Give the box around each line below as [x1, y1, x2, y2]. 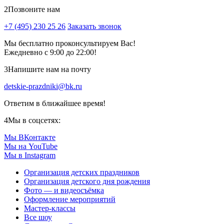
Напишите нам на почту [8, 65, 91, 74]
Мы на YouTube [4, 142, 57, 151]
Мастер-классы [24, 204, 75, 213]
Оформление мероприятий [24, 195, 115, 204]
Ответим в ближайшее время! [4, 99, 105, 108]
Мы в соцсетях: [8, 116, 60, 125]
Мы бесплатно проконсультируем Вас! [4, 39, 135, 48]
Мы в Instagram [4, 151, 55, 160]
